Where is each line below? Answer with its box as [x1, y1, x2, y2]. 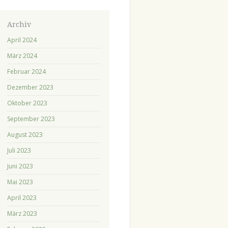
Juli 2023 [7, 146, 31, 155]
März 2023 [7, 209, 37, 218]
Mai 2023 [7, 177, 33, 186]
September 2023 [7, 114, 55, 123]
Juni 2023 [7, 161, 33, 170]
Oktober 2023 [7, 98, 47, 107]
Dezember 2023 [7, 82, 53, 92]
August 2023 [7, 130, 43, 139]
